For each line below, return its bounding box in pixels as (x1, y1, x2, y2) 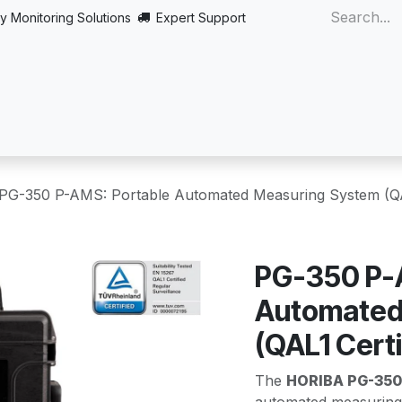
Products (144, 101, 206, 119)
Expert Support (156, 9, 246, 25)
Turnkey (220, 101, 278, 119)
